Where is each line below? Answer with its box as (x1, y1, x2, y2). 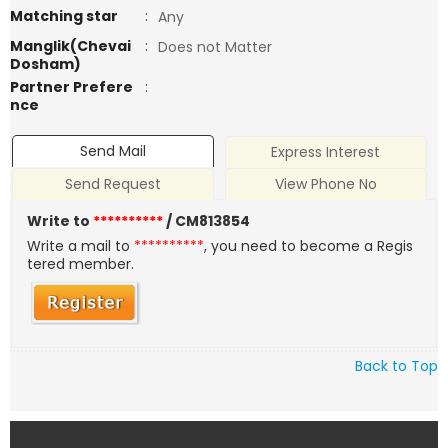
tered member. (27, 254, 135, 275)
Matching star (10, 6, 118, 26)
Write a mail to (27, 236, 135, 257)
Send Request (65, 174, 162, 195)
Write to (27, 211, 94, 232)
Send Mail (80, 141, 147, 162)
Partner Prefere (10, 77, 133, 97)
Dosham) (10, 54, 81, 74)
